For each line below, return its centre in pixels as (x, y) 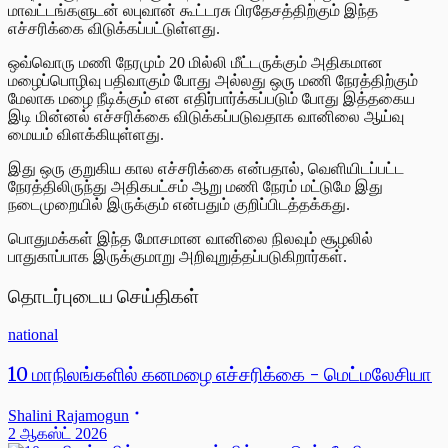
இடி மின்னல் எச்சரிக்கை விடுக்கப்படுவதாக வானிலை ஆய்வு (206, 116)
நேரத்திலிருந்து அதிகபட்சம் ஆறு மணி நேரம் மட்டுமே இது (195, 186)
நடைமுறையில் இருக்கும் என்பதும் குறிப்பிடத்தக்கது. (179, 204)
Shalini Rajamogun (68, 415)
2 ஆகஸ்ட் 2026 (57, 433)
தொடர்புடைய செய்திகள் (103, 296)
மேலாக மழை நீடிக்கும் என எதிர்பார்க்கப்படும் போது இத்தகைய (211, 98)
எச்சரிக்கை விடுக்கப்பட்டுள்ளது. (114, 28)
